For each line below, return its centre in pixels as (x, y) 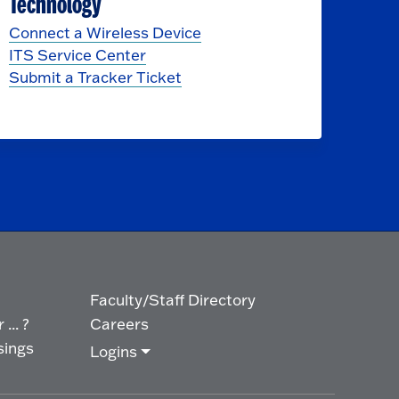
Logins (114, 352)
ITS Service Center (77, 55)
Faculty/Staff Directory (173, 300)
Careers (119, 324)
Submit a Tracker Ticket (95, 77)
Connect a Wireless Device (105, 33)
